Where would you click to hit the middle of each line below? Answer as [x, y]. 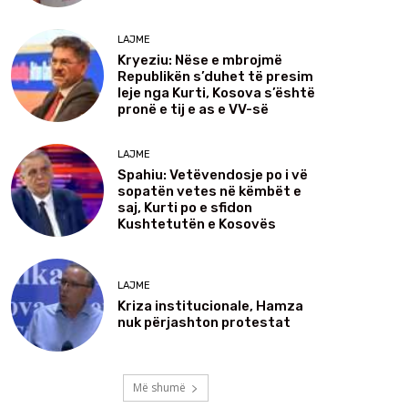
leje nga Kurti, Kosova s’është [216, 92]
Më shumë [159, 388]
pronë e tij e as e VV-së [193, 109]
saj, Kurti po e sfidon [185, 207]
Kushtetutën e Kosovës [197, 224]
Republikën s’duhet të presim [215, 76]
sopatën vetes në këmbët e [209, 191]
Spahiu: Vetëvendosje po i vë [213, 174]
